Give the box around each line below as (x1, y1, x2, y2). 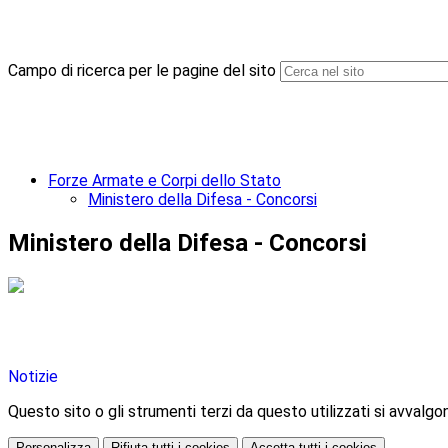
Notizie (8, 367, 58, 387)
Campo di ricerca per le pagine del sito (8, 61, 276, 81)
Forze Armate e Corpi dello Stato (48, 171, 281, 191)
